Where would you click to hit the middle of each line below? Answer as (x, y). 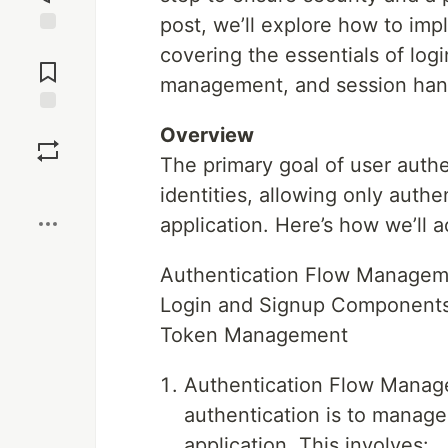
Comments (48, 64)
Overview (207, 135)
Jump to (48, 47)
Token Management (254, 335)
